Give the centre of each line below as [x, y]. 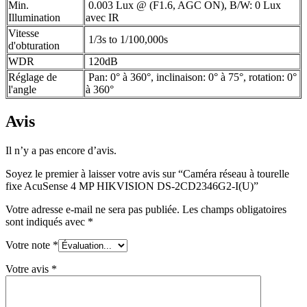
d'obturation [34, 46]
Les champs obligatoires [234, 210]
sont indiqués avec [47, 222]
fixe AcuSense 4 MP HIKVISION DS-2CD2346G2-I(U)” [132, 186]
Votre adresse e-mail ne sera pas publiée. [93, 210]
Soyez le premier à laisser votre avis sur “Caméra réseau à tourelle [147, 174]
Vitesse [24, 34]
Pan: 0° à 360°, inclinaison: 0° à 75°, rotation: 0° [191, 77]
